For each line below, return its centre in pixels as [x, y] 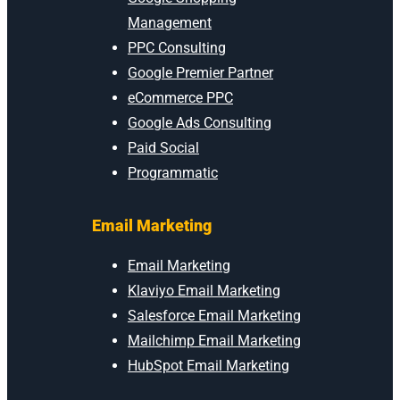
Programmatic [173, 172]
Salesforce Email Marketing [214, 315]
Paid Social [163, 147]
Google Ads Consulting [200, 122]
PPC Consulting [177, 47]
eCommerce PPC [180, 97]
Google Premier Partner [200, 72]
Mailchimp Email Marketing [214, 340]
